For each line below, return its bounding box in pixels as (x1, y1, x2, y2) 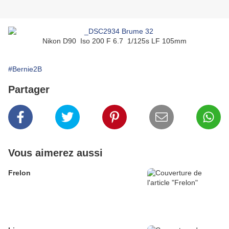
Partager (8, 84, 50, 96)
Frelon (8, 169, 31, 177)
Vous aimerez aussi (8, 147, 103, 159)
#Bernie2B (8, 65, 42, 74)
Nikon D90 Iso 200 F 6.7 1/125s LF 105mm (42, 37, 187, 45)
